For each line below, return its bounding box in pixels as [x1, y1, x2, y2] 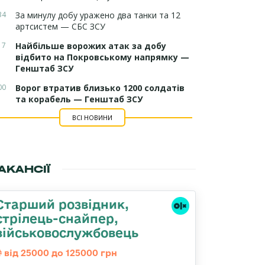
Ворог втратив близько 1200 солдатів [15, 82, 185, 93]
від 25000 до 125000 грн [2, 248, 117, 258]
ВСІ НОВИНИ [72, 113, 112, 122]
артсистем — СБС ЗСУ [15, 21, 105, 32]
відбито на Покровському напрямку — [15, 51, 189, 63]
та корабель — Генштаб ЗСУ [15, 93, 143, 105]
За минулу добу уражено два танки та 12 [15, 9, 180, 21]
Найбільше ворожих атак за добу [15, 40, 166, 51]
